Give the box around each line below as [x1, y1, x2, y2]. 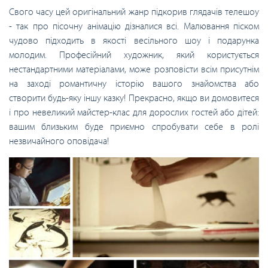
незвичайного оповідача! [9, 134, 109, 147]
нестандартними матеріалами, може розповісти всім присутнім [9, 62, 259, 75]
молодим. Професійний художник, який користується [9, 48, 259, 60]
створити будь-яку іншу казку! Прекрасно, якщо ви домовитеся [9, 91, 259, 103]
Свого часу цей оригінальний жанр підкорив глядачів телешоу [9, 5, 259, 17]
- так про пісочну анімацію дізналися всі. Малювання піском [9, 19, 259, 32]
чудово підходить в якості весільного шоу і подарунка [9, 33, 259, 46]
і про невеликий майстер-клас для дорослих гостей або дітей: [9, 105, 259, 118]
